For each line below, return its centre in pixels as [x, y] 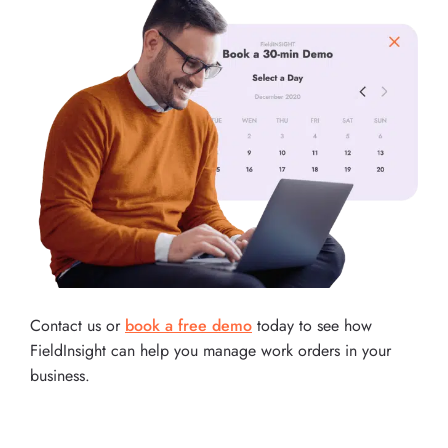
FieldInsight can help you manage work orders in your [210, 351]
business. [60, 376]
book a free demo [188, 326]
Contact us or [77, 326]
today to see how [312, 326]
